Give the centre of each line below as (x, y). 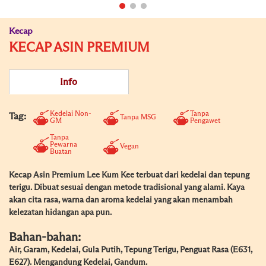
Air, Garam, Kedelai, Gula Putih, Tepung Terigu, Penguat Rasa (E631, (131, 250)
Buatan (61, 152)
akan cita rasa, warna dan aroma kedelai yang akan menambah (121, 200)
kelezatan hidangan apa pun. (60, 213)
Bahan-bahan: (45, 237)
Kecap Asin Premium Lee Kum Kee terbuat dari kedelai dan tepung (129, 175)
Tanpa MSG (138, 118)
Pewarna (64, 145)
